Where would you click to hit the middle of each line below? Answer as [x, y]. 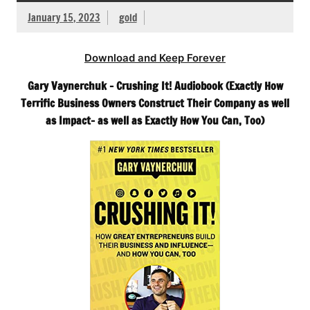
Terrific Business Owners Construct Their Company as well [155, 103]
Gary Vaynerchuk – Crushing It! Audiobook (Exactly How [155, 85]
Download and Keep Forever [155, 57]
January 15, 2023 [64, 17]
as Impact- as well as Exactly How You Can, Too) [155, 120]
